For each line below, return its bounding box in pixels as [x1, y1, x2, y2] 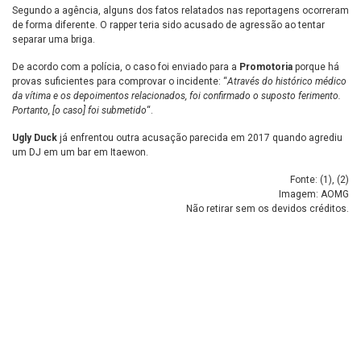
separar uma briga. [12, 34, 95, 46]
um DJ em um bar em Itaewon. [12, 147, 148, 159]
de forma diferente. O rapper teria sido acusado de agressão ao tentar [12, 19, 325, 31]
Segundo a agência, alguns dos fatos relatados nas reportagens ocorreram [12, 5, 349, 17]
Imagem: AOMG [279, 189, 349, 201]
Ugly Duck [12, 132, 57, 144]
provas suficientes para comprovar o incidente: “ [12, 76, 227, 88]
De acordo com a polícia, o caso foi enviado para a [12, 61, 239, 73]
